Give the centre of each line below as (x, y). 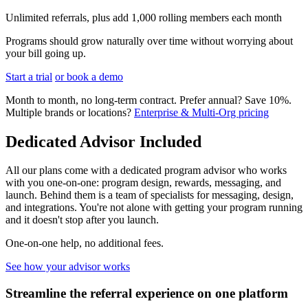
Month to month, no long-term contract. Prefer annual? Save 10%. (148, 100)
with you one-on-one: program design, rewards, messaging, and (143, 183)
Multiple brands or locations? (70, 112)
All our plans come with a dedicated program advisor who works (146, 170)
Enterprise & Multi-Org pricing (201, 112)
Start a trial (29, 76)
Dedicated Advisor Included (103, 141)
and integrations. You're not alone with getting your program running (154, 208)
